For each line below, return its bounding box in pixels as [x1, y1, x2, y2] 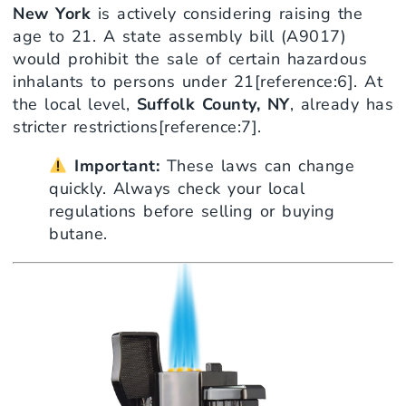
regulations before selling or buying [49, 199, 334, 222]
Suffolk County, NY [136, 92, 290, 115]
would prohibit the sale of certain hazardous [13, 47, 367, 70]
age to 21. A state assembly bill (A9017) [13, 24, 346, 47]
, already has [289, 92, 393, 115]
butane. [49, 222, 108, 245]
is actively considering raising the [91, 2, 362, 24]
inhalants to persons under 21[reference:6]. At [13, 70, 382, 92]
